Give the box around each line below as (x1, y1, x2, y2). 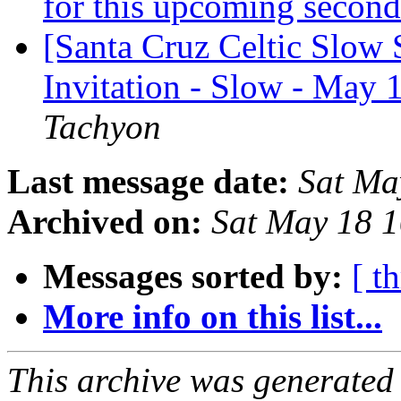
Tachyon (43, 107, 161, 147)
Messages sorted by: (43, 257, 343, 296)
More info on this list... (43, 297, 382, 337)
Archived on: (7, 202, 202, 242)
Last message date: (7, 162, 289, 201)
